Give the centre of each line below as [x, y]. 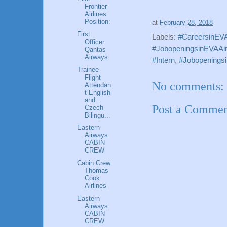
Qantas [96, 49]
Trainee [88, 69]
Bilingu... [98, 115]
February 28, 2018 [186, 23]
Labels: [165, 37]
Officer [95, 42]
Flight [93, 77]
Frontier [96, 7]
